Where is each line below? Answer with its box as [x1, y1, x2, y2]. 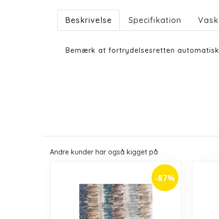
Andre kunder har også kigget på [50, 147, 158, 156]
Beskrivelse [65, 15, 112, 25]
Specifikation [129, 15, 181, 25]
